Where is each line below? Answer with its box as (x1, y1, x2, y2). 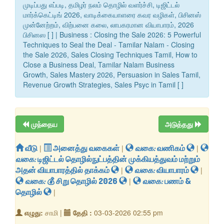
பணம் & (164, 176, 191, 186)
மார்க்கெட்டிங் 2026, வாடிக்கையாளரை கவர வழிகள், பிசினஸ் (23, 9, 201, 20)
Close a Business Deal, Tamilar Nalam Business (23, 59, 174, 70)
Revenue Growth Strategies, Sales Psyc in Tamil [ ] (23, 79, 183, 90)
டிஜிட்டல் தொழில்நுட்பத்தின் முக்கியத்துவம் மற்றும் (37, 154, 200, 164)
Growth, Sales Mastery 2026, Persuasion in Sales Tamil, (23, 69, 200, 80)
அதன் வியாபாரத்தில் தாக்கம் (15, 165, 111, 175)
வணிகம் (157, 143, 186, 153)
